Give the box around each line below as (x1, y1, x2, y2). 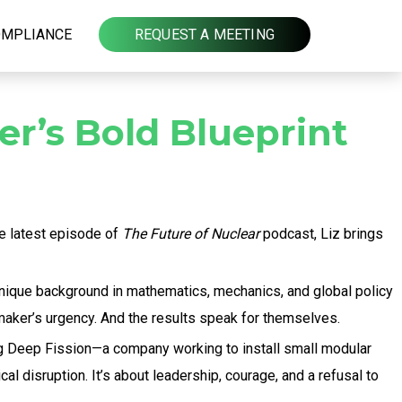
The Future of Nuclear (122, 225, 259, 242)
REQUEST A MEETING (134, 26, 275, 44)
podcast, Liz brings (259, 225, 383, 242)
